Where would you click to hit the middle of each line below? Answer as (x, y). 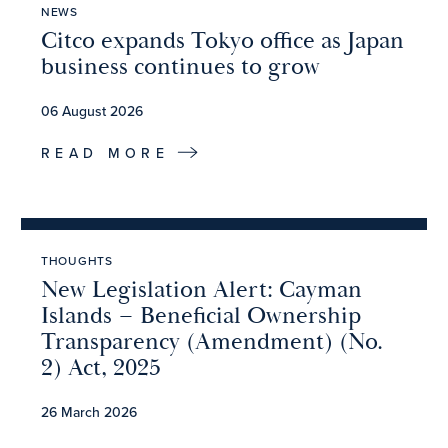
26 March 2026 (89, 411)
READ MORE (105, 153)
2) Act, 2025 (101, 367)
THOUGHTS (77, 260)
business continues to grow (180, 66)
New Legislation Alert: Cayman (201, 289)
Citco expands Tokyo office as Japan (222, 40)
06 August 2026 (92, 110)
